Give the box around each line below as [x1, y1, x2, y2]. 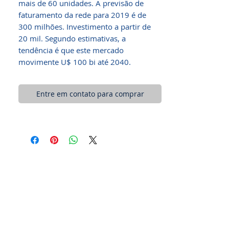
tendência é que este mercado [18, 45, 124, 55]
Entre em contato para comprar [36, 89, 144, 99]
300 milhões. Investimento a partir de [18, 21, 151, 32]
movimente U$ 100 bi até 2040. [18, 57, 131, 67]
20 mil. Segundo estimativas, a [18, 33, 126, 43]
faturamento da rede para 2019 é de [18, 10, 146, 20]
